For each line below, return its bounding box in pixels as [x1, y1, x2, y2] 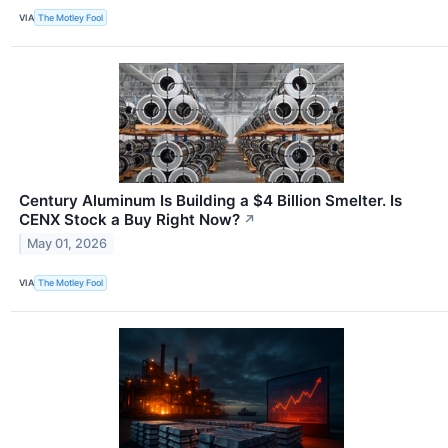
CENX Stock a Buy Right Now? [19, 209, 240, 229]
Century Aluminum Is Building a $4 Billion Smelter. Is [19, 190, 402, 210]
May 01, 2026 [27, 236, 108, 252]
